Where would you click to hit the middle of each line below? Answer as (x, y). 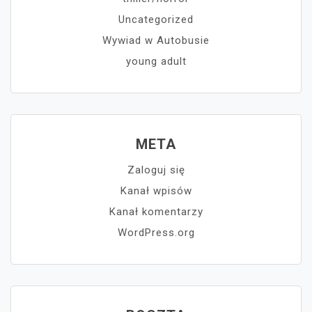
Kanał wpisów (156, 191)
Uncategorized (156, 20)
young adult (156, 62)
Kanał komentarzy (156, 212)
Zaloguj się (156, 170)
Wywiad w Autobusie (156, 41)
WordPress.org (156, 233)
